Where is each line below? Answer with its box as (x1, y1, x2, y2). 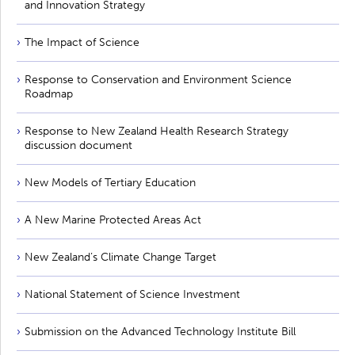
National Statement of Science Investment (25, 287, 240, 301)
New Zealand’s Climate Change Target (25, 250, 216, 264)
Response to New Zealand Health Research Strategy (25, 124, 288, 138)
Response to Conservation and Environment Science (25, 72, 292, 86)
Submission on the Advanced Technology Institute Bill (25, 324, 296, 338)
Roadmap (25, 86, 73, 101)
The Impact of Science (25, 35, 139, 49)
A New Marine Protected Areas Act (25, 212, 201, 227)
